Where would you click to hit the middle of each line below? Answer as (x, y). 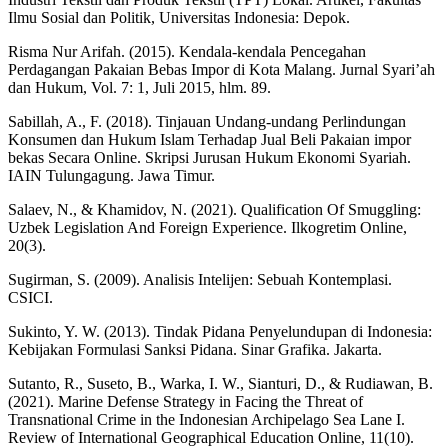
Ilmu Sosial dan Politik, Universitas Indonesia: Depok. (179, 18)
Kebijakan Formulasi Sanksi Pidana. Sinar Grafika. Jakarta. (195, 350)
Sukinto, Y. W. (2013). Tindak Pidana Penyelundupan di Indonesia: (220, 332)
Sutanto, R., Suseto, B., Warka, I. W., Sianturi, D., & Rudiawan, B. (220, 384)
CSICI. (30, 298)
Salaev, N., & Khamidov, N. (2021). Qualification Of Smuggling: (214, 210)
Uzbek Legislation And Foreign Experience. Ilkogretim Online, (207, 228)
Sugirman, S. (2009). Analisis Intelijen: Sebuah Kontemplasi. (200, 280)
